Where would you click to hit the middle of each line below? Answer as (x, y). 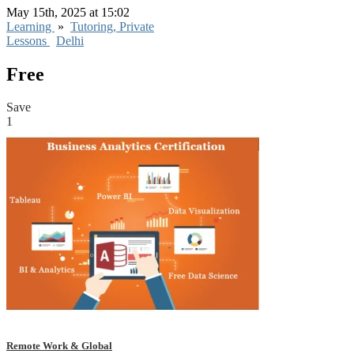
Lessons (28, 40)
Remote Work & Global (59, 345)
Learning (30, 26)
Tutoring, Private (112, 26)
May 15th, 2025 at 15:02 (70, 12)
